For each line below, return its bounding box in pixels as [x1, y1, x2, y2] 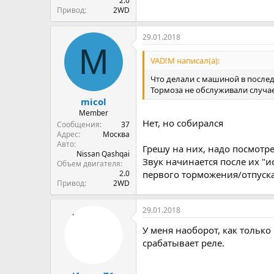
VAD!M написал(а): [150, 54, 220, 66]
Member [78, 108, 108, 118]
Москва [103, 129, 130, 139]
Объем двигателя [57, 158, 120, 169]
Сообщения [57, 119, 100, 130]
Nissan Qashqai [76, 149, 130, 159]
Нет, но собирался [143, 117, 223, 129]
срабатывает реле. [143, 237, 224, 249]
